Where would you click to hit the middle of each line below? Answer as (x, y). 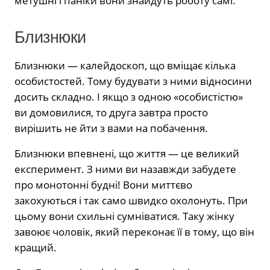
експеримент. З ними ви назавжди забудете (125, 169)
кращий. (36, 248)
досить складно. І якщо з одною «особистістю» (129, 97)
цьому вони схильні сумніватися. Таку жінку (124, 216)
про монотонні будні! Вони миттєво (103, 185)
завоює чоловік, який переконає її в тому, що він (134, 232)
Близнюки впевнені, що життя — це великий (127, 154)
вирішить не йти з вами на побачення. (111, 128)
